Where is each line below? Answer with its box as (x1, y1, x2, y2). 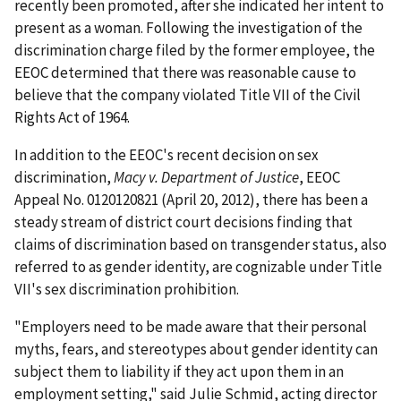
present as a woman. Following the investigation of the (14, 18, 363, 38)
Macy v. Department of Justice (114, 167, 299, 188)
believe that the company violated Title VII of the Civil (14, 85, 361, 106)
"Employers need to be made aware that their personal (14, 317, 367, 337)
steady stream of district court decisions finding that (14, 212, 353, 233)
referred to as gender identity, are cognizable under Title (14, 257, 382, 277)
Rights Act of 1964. (14, 107, 130, 128)
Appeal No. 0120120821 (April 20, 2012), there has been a (14, 190, 368, 210)
